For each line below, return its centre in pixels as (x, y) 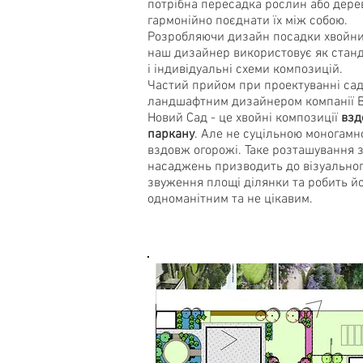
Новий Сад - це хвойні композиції (244, 118)
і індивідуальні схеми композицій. (245, 70)
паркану (171, 135)
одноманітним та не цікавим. (230, 199)
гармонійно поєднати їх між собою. (248, 21)
